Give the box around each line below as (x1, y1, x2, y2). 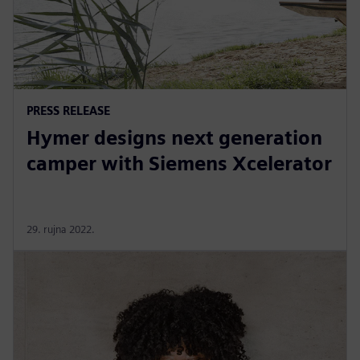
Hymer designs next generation (27, 125, 322, 149)
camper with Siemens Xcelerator (27, 151, 332, 175)
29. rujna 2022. (27, 223, 95, 235)
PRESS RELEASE (27, 103, 110, 117)
